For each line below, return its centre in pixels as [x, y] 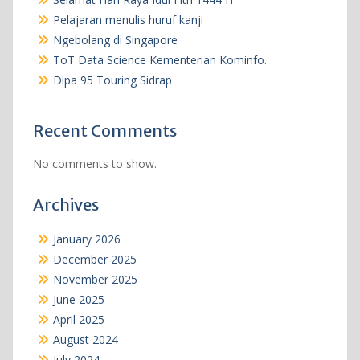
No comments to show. [94, 164]
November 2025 [95, 280]
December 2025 [94, 260]
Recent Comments [104, 131]
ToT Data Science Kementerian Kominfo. [160, 60]
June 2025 [78, 300]
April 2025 [78, 320]
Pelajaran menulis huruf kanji [128, 20]
